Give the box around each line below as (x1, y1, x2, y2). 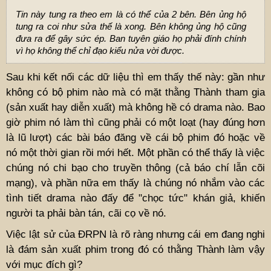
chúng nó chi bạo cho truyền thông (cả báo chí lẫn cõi (6, 162, 265, 174)
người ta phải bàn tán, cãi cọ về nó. (6, 207, 166, 219)
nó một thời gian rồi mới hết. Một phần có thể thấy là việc (6, 146, 265, 158)
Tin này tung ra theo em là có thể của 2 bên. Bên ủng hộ (16, 8, 246, 19)
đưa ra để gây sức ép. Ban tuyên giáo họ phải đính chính (16, 33, 246, 44)
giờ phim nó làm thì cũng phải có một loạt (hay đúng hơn (6, 116, 265, 128)
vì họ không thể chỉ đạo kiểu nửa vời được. (16, 45, 187, 56)
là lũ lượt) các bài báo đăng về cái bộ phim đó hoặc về (6, 131, 265, 143)
